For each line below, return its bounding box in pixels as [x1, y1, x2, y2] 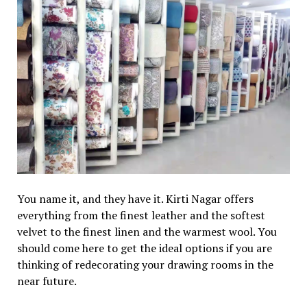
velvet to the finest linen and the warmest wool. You [16, 223, 277, 239]
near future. [16, 273, 79, 288]
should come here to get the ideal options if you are [16, 240, 272, 256]
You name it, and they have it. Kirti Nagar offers [16, 191, 254, 206]
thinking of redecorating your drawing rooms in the [16, 256, 273, 272]
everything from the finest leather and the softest [16, 207, 265, 223]
